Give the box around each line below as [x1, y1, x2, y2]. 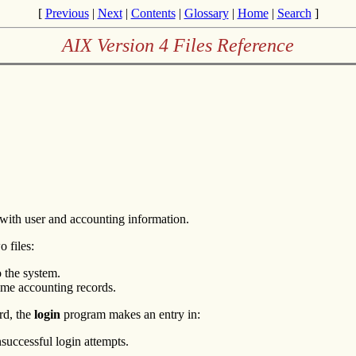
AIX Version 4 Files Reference [62, 35, 294, 56]
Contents [130, 6, 176, 20]
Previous [44, 6, 89, 20]
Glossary [184, 6, 229, 20]
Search [277, 6, 311, 20]
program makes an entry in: [60, 307, 200, 321]
